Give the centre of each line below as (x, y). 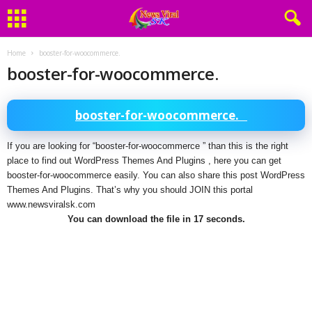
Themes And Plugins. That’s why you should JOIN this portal (130, 190)
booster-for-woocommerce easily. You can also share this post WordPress (156, 175)
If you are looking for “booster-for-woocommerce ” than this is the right (148, 146)
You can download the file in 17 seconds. (156, 219)
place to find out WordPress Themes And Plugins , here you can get (144, 161)
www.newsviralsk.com (51, 204)
